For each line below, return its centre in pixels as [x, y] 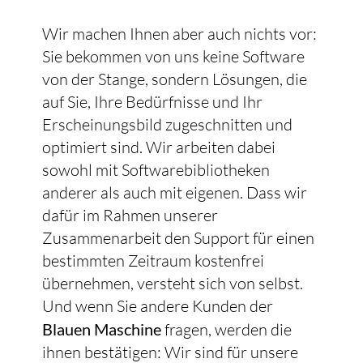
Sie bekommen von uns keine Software [173, 57]
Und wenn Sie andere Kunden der [157, 306]
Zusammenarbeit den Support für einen [178, 238]
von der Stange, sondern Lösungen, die [174, 79]
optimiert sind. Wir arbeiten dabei [158, 147]
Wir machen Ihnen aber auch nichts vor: [179, 34]
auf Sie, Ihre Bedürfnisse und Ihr [152, 102]
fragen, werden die [226, 330]
